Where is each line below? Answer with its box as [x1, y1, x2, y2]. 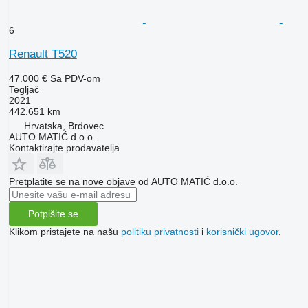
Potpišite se [27, 208, 78, 220]
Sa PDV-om [49, 72, 100, 84]
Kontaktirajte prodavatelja [8, 142, 120, 153]
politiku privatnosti [120, 225, 199, 237]
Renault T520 [8, 47, 77, 60]
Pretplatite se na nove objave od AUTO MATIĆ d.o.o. [8, 175, 238, 187]
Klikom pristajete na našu [8, 225, 121, 237]
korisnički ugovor [206, 225, 278, 237]
